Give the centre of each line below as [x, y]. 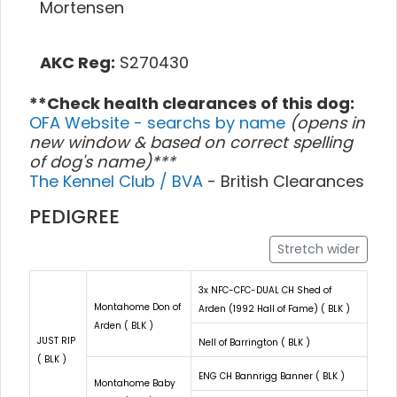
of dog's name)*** [102, 161]
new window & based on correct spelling [191, 142]
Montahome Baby [135, 383]
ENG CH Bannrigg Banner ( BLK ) [272, 376]
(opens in [327, 122]
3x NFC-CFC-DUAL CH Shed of [265, 290]
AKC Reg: [78, 62]
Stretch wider [319, 249]
